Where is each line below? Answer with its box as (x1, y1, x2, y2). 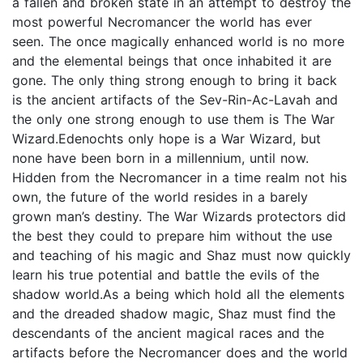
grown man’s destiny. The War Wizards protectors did (12, 208, 346, 225)
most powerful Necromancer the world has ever (12, 14, 312, 31)
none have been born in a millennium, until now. (12, 150, 309, 167)
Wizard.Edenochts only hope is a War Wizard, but (12, 130, 321, 147)
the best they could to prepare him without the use (12, 228, 332, 245)
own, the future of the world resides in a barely (12, 189, 308, 206)
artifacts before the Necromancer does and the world (12, 344, 348, 361)
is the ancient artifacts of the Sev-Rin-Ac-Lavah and (12, 92, 338, 109)
